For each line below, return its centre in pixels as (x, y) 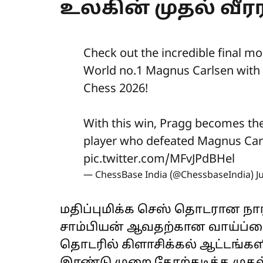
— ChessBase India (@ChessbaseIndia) (170, 175)
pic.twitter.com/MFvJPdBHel (159, 159)
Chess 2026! (116, 89)
